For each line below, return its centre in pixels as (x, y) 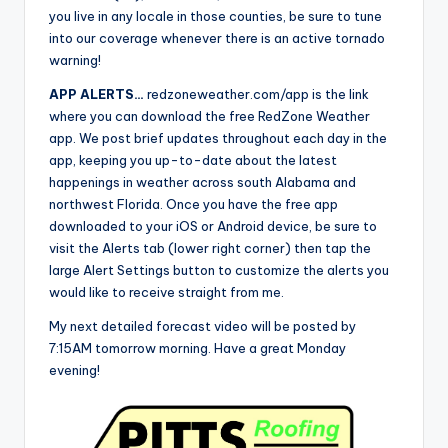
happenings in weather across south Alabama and (202, 182)
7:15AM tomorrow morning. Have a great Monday (197, 348)
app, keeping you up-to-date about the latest (193, 160)
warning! (75, 60)
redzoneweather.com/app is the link (256, 94)
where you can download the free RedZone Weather (209, 116)
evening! (74, 370)
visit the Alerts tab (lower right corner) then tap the (210, 248)
